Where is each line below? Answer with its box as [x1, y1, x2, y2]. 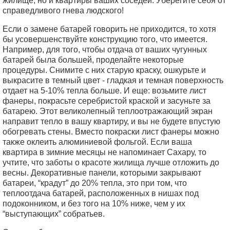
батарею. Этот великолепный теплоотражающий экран [3, 107, 213, 116]
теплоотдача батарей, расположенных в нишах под [3, 189, 199, 198]
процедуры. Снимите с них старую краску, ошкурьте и [3, 66, 206, 74]
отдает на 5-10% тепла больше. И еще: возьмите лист [3, 86, 206, 95]
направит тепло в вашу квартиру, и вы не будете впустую [3, 117, 220, 126]
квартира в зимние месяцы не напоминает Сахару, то [3, 148, 206, 157]
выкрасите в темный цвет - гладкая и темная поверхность [3, 76, 223, 85]
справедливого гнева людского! [3, 6, 124, 15]
